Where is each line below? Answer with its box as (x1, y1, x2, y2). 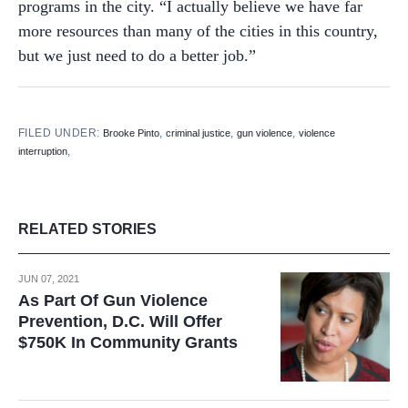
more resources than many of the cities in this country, (18, 21, 378, 40)
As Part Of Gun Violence (18, 291, 208, 310)
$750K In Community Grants (18, 332, 238, 352)
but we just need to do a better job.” (18, 46, 256, 65)
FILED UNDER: (18, 126, 104, 139)
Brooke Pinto (103, 127, 160, 138)
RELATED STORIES (18, 220, 157, 237)
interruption (18, 145, 67, 157)
